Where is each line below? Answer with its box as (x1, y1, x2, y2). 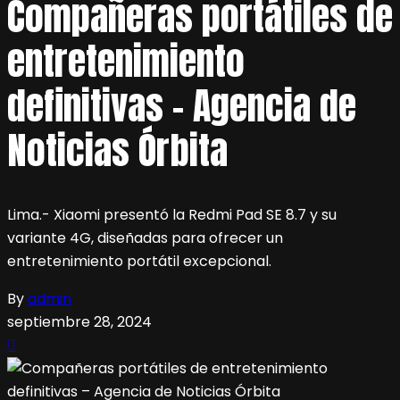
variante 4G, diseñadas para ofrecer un (7, 228, 283, 249)
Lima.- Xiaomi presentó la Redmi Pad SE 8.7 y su (7, 204, 337, 226)
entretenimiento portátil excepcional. (7, 251, 271, 272)
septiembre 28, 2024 (7, 312, 152, 333)
